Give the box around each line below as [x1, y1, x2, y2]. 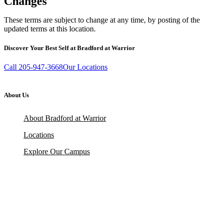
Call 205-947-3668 [4, 62, 63, 71]
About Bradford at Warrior [24, 114, 106, 123]
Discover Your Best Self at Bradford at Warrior [4, 44, 135, 52]
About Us [4, 91, 29, 99]
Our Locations [63, 62, 108, 71]
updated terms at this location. [4, 24, 96, 33]
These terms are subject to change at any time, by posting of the [4, 15, 200, 24]
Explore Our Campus [24, 147, 90, 156]
